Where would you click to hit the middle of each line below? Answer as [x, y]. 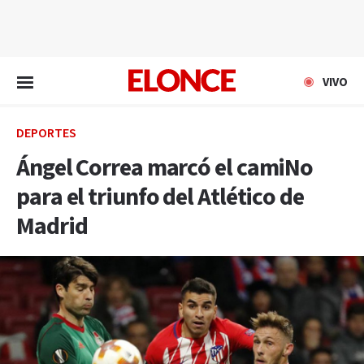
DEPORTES [46, 134]
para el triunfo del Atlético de [160, 197]
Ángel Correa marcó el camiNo [165, 168]
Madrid [52, 227]
